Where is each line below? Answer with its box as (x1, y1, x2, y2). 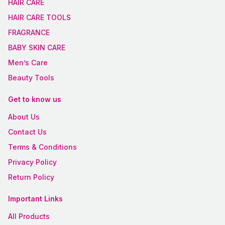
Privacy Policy (8, 157, 57, 166)
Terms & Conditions (8, 142, 77, 151)
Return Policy (8, 172, 54, 181)
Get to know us (8, 94, 61, 103)
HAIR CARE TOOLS (8, 13, 71, 22)
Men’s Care (8, 58, 48, 67)
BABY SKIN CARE (8, 43, 65, 52)
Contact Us (8, 127, 47, 136)
